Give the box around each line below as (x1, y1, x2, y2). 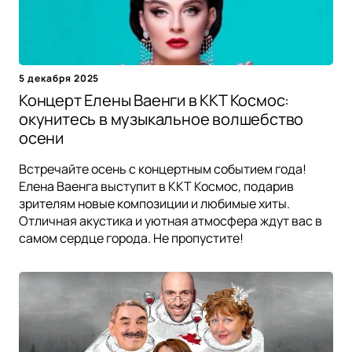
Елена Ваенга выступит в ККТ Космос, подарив (19, 177, 294, 195)
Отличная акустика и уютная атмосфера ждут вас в (19, 211, 322, 229)
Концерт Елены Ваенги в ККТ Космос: (19, 89, 290, 111)
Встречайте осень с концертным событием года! (19, 159, 306, 178)
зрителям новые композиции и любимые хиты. (19, 194, 290, 212)
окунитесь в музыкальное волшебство (19, 108, 304, 130)
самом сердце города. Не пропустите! (19, 229, 244, 247)
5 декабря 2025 (19, 71, 100, 85)
